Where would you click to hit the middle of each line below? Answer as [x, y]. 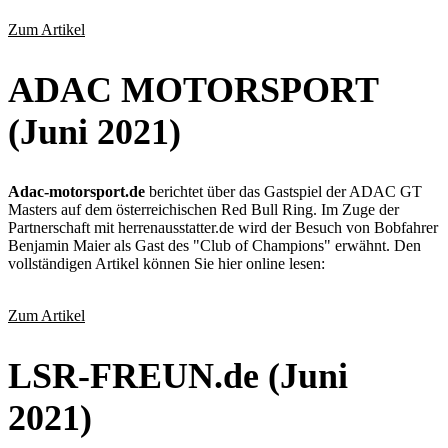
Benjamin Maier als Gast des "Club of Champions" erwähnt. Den [214, 245]
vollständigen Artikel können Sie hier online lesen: [166, 263]
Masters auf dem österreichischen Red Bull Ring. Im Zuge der [203, 209]
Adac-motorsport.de [76, 191]
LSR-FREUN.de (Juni [178, 375]
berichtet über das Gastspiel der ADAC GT [283, 191]
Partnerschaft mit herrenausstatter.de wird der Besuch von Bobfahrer [223, 227]
